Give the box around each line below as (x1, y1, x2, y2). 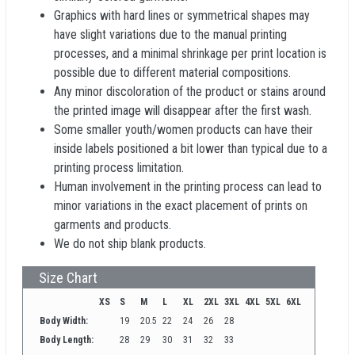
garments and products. (54, 217, 171, 232)
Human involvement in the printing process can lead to (54, 179, 322, 194)
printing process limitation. (54, 160, 184, 175)
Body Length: (40, 334, 94, 345)
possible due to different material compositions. (54, 65, 291, 80)
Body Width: (40, 315, 88, 326)
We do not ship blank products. (54, 236, 206, 251)
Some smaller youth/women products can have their (54, 122, 313, 137)
